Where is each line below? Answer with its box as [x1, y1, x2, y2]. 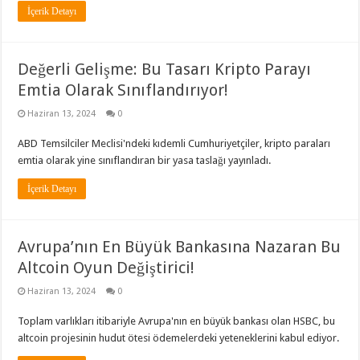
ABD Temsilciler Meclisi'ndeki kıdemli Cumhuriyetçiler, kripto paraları [18, 137, 331, 149]
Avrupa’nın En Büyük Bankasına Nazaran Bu [18, 237, 342, 256]
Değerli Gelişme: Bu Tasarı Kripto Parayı [18, 59, 312, 79]
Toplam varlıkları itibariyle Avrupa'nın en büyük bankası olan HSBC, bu [18, 315, 336, 327]
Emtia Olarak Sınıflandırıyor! [18, 80, 229, 100]
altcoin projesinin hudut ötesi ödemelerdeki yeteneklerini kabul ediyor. [18, 332, 340, 344]
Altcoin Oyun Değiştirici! [18, 258, 195, 277]
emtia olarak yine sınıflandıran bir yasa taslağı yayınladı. [18, 154, 272, 166]
